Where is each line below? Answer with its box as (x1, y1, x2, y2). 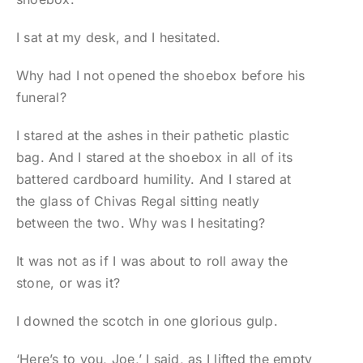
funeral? (15, 89, 66, 106)
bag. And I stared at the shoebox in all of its (15, 149, 293, 166)
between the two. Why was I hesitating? (15, 215, 266, 232)
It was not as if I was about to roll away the (15, 253, 288, 270)
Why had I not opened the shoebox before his (15, 67, 305, 84)
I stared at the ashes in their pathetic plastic (15, 127, 290, 144)
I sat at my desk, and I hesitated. (15, 29, 221, 46)
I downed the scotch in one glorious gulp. (15, 313, 278, 330)
